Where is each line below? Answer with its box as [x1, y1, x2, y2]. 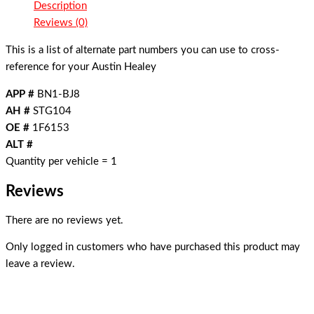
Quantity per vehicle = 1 [6, 156, 117, 167]
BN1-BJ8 [34, 88, 80, 100]
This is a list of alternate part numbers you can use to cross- [6, 45, 280, 55]
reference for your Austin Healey [6, 62, 156, 72]
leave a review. [6, 259, 75, 270]
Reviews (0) [34, 18, 88, 29]
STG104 [30, 105, 71, 116]
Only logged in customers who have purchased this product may [6, 242, 300, 253]
